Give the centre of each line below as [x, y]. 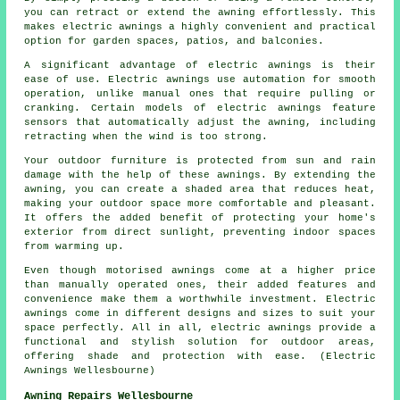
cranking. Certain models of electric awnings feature [200, 108]
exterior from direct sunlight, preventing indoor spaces [200, 233]
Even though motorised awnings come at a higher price [200, 271]
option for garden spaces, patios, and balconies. [175, 42]
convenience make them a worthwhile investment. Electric [200, 300]
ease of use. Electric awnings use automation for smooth [200, 80]
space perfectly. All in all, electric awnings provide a [200, 328]
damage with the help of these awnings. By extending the [200, 175]
